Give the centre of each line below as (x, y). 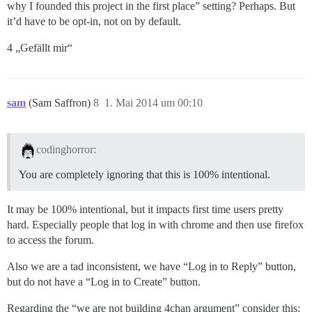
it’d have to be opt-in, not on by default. (94, 22)
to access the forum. (50, 240)
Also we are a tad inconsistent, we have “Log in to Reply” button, (151, 266)
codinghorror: (66, 149)
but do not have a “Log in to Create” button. (104, 281)
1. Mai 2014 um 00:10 (154, 103)
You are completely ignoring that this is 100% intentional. (145, 174)
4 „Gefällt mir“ (40, 48)
